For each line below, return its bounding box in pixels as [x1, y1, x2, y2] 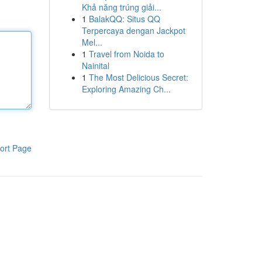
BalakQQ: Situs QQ [88, 13, 160, 25]
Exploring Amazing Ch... [81, 83, 171, 95]
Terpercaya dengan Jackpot [81, 25, 185, 36]
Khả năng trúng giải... [81, 1, 161, 13]
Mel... [81, 36, 102, 48]
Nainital [81, 60, 109, 71]
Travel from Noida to [88, 48, 164, 60]
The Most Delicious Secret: [88, 71, 188, 83]
